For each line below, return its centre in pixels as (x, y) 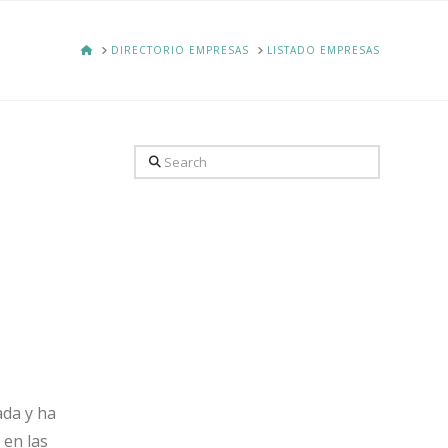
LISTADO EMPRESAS (323, 50)
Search (158, 158)
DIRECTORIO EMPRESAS (179, 50)
